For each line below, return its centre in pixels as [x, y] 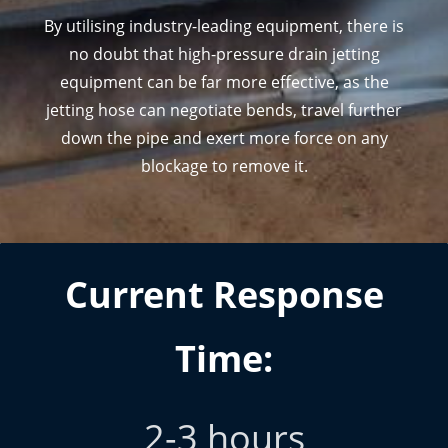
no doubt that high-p [147, 53]
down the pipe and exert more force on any [224, 137]
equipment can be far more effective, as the [224, 81]
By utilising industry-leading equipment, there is [224, 25]
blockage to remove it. [224, 165]
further [375, 109]
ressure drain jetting [302, 53]
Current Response [224, 294]
